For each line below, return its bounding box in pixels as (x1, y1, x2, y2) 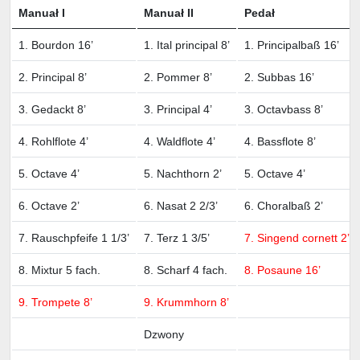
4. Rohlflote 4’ (18, 134, 88, 148)
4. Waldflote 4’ (144, 134, 215, 148)
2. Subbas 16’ (244, 70, 314, 84)
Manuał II (144, 6, 194, 19)
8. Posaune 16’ (244, 263, 321, 276)
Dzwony (144, 327, 184, 341)
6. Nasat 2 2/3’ (144, 198, 218, 212)
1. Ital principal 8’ (144, 38, 230, 51)
